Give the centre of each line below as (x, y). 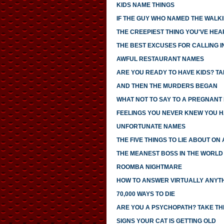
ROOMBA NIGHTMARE (149, 167)
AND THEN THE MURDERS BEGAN (167, 86)
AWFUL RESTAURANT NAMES (160, 59)
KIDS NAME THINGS (145, 5)
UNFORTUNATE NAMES (151, 127)
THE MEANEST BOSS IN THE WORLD (169, 154)
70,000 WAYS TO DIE (145, 194)
